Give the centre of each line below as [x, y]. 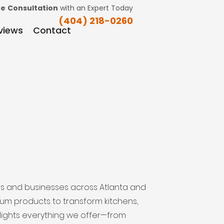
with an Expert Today [95, 8]
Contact [52, 30]
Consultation [33, 8]
